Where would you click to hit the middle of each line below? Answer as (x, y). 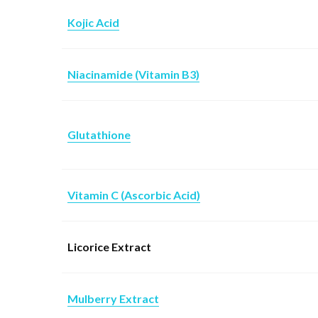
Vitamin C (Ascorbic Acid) (134, 194)
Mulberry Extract (113, 298)
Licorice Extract (109, 246)
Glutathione (99, 134)
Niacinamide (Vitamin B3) (133, 74)
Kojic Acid (93, 22)
